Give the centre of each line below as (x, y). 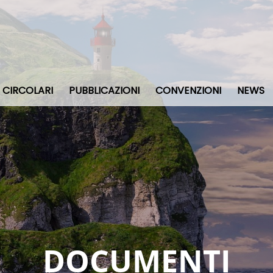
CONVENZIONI (189, 91)
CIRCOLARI (28, 91)
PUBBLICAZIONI (105, 91)
